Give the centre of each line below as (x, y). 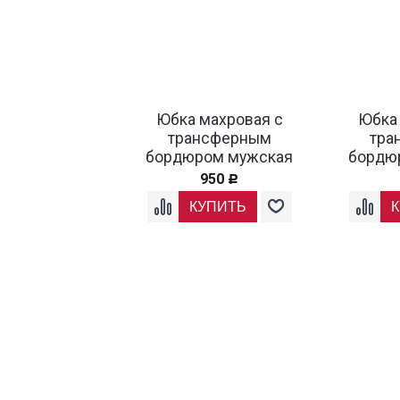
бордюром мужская (219, 158)
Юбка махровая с (219, 120)
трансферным (219, 139)
